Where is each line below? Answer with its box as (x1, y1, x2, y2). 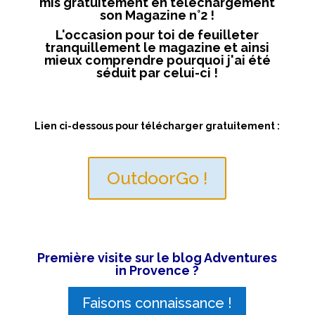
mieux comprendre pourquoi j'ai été (44, 52, 271, 67)
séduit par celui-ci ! (96, 65, 219, 80)
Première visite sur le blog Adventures (37, 250, 278, 265)
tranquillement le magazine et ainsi (45, 39, 270, 55)
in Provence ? (115, 262, 200, 278)
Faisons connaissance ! (82, 294, 233, 311)
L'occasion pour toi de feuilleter (56, 27, 259, 42)
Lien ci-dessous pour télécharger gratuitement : (34, 120, 281, 131)
